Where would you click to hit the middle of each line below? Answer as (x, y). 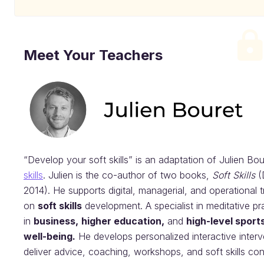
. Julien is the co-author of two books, (128, 175)
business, (56, 221)
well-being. (49, 237)
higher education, (123, 221)
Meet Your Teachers (93, 55)
